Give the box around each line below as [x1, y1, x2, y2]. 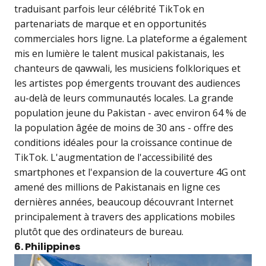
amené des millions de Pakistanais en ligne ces [14, 180, 220, 194]
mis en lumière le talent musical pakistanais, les [14, 47, 224, 61]
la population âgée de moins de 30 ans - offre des [14, 121, 233, 135]
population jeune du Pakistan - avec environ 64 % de [14, 106, 246, 120]
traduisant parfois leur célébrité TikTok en [14, 2, 204, 16]
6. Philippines [14, 240, 80, 254]
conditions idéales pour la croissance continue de [14, 136, 232, 150]
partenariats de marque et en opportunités [14, 17, 207, 31]
